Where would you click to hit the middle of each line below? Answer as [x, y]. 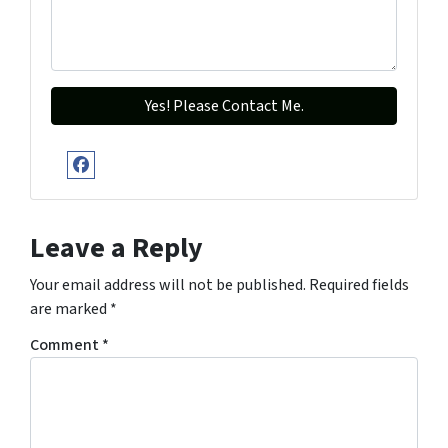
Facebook [135, 184]
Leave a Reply [116, 247]
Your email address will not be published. [168, 284]
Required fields [359, 284]
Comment [66, 344]
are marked [70, 308]
